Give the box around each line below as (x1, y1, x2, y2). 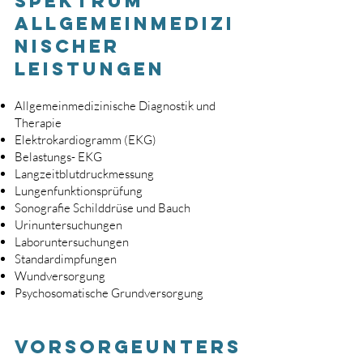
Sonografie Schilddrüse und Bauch (15, 200, 190, 216)
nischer (15, 35, 120, 58)
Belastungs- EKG (15, 149, 102, 164)
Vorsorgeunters (15, 335, 241, 358)
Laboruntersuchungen (15, 234, 129, 250)
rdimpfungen (49, 251, 117, 267)
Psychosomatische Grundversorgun (15, 285, 197, 301)
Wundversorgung (15, 268, 105, 284)
